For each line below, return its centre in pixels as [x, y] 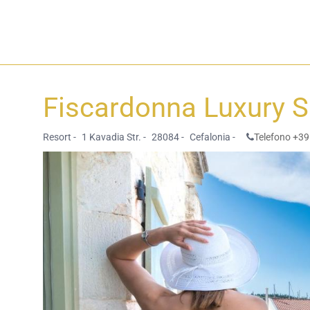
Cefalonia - [212, 137]
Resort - [60, 137]
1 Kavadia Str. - [114, 137]
